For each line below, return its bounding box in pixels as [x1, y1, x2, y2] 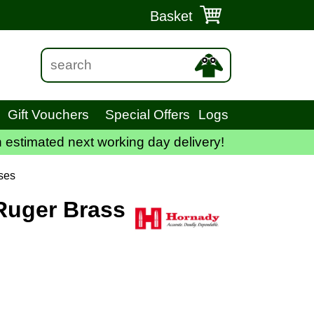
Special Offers [105, 107, 191, 122]
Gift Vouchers [8, 107, 90, 122]
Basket [150, 8, 193, 24]
